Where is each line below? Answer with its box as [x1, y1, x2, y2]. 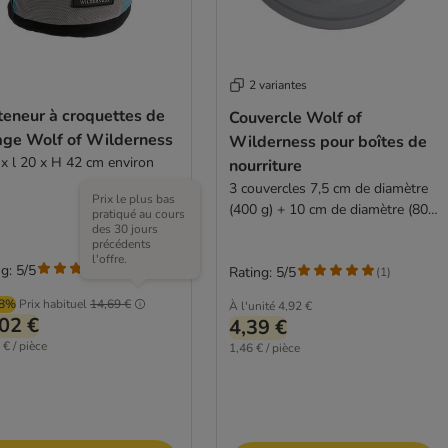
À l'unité [228, 297, 275, 314]
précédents [92, 235, 151, 252]
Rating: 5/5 [228, 262, 296, 282]
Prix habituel [19, 295, 87, 312]
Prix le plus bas [92, 190, 175, 207]
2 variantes [248, 76, 307, 93]
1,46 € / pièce [228, 339, 300, 356]
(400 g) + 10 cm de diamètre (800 [228, 199, 436, 219]
